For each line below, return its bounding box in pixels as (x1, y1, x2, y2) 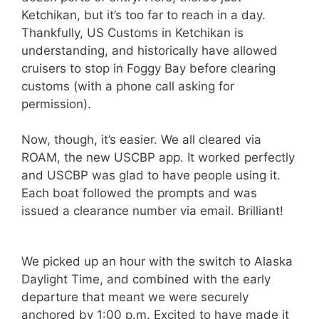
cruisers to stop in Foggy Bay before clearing (21, 61, 276, 75)
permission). (21, 96, 91, 111)
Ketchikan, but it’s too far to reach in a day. (21, 7, 266, 22)
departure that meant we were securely (21, 289, 249, 304)
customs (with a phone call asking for (21, 78, 234, 93)
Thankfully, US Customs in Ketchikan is (21, 25, 244, 40)
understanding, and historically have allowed (21, 43, 278, 58)
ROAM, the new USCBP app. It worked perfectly (21, 150, 295, 165)
